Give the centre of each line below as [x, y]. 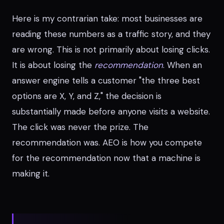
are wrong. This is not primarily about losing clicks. [111, 49]
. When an [182, 65]
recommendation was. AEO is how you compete [107, 142]
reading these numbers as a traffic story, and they [111, 34]
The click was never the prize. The [80, 127]
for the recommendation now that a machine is [106, 158]
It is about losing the [53, 65]
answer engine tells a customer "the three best [106, 80]
